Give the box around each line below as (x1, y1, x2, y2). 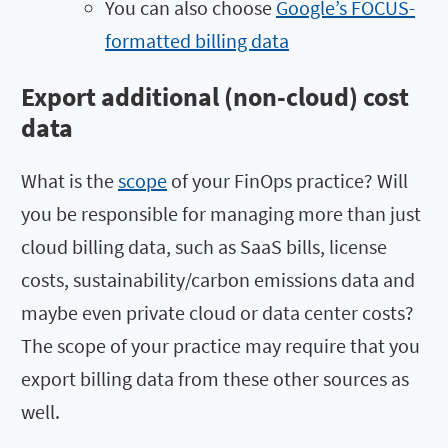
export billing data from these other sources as (21, 366, 409, 392)
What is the (21, 168, 118, 194)
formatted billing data (105, 27, 289, 53)
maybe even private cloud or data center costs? (21, 300, 414, 326)
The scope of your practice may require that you (21, 333, 420, 359)
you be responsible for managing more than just (21, 201, 421, 227)
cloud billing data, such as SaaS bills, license (21, 234, 387, 260)
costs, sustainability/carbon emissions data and (21, 267, 415, 293)
